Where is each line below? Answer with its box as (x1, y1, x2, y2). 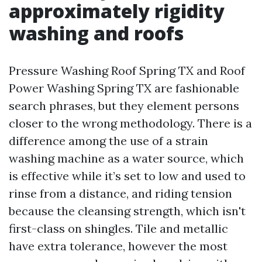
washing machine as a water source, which (9, 151, 244, 166)
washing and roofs (9, 20, 184, 46)
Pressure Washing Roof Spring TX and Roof (9, 63, 245, 78)
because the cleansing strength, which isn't (9, 204, 246, 218)
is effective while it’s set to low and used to (9, 168, 246, 183)
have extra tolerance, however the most (9, 239, 227, 253)
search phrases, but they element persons (9, 98, 239, 113)
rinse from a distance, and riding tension (9, 186, 232, 201)
